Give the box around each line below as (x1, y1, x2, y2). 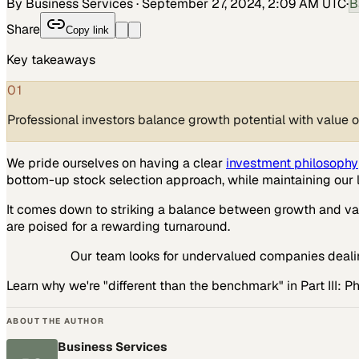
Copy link (66, 23, 109, 36)
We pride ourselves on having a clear (6, 154, 226, 171)
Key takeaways (6, 50, 95, 68)
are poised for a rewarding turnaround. (6, 217, 230, 235)
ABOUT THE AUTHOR (6, 315, 105, 326)
